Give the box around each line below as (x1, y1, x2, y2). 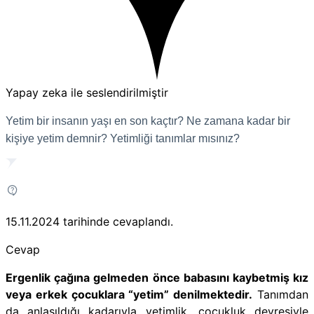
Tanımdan (252, 287, 309, 301)
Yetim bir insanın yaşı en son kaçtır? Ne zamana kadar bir (6, 114, 290, 127)
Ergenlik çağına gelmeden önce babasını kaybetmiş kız (6, 270, 308, 285)
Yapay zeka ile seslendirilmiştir (6, 85, 168, 100)
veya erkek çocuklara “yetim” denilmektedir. (6, 287, 253, 301)
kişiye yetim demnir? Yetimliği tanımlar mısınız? (6, 132, 240, 144)
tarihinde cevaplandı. (63, 214, 173, 228)
